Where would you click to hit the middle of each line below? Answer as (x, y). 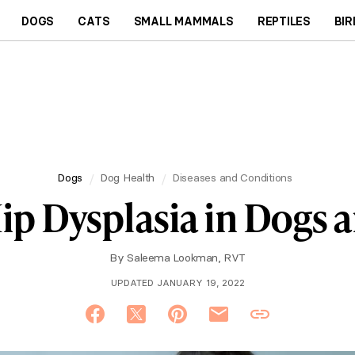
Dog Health (127, 177)
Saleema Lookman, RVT (186, 258)
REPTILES (284, 21)
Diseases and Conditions (232, 177)
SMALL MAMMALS (183, 21)
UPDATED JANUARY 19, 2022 (177, 282)
